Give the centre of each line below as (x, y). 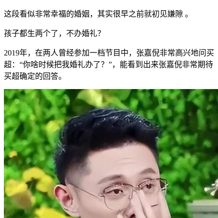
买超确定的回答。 (35, 76)
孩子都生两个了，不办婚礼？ (54, 33)
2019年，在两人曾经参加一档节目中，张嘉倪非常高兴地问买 (109, 53)
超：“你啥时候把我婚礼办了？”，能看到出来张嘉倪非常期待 (109, 64)
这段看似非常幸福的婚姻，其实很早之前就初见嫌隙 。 (98, 14)
